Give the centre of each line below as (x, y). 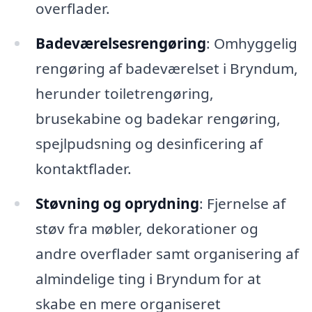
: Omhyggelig (251, 43)
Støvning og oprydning (117, 203)
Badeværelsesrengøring (120, 43)
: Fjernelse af (242, 203)
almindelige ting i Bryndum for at (148, 278)
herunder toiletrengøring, (124, 93)
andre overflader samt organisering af (167, 253)
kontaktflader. (83, 168)
